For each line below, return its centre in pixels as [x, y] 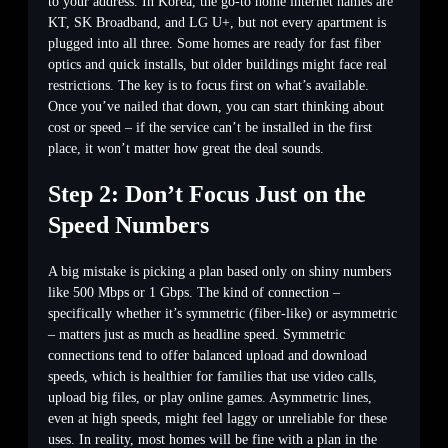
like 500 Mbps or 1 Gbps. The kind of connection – [194, 292]
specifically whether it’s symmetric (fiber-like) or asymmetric [222, 313]
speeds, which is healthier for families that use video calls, [212, 376]
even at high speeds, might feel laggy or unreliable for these [217, 418]
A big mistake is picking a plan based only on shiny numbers [219, 271]
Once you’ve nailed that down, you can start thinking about [216, 106]
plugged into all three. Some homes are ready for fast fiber [214, 43]
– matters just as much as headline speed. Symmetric [196, 334]
